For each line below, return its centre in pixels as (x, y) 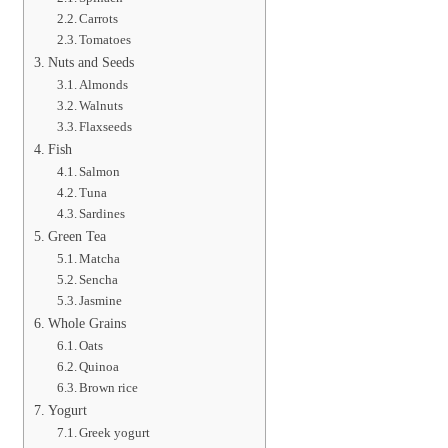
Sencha (99, 279)
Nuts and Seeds (90, 62)
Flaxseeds (106, 126)
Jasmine (101, 300)
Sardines (102, 213)
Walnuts (101, 105)
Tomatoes (105, 39)
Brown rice (109, 387)
